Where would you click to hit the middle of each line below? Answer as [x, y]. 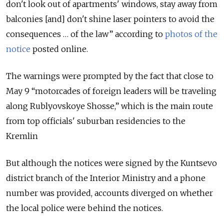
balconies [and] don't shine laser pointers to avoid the [110, 19]
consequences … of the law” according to [85, 34]
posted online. [59, 49]
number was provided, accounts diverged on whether [109, 193]
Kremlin [22, 136]
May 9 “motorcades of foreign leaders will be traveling [111, 91]
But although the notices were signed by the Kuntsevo [111, 163]
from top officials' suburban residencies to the [96, 121]
